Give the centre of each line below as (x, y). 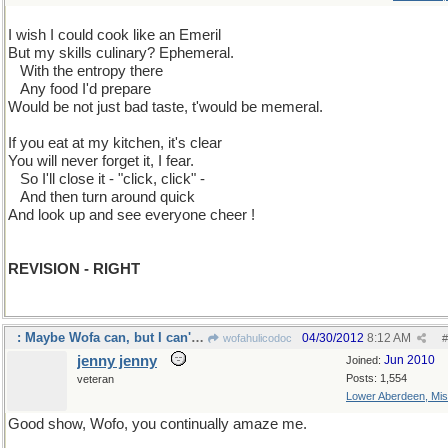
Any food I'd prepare (85, 89)
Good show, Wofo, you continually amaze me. (157, 424)
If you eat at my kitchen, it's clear (115, 143)
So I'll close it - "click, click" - (112, 179)
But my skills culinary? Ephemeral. (121, 53)
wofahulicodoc (256, 338)
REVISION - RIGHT (74, 269)
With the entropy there (91, 71)
